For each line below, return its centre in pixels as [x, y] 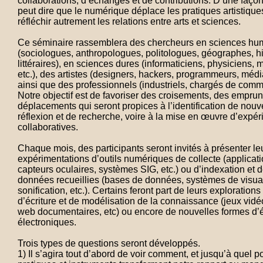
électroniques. [47, 222]
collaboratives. [48, 127]
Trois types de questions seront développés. [109, 243]
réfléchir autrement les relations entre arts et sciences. [129, 21]
